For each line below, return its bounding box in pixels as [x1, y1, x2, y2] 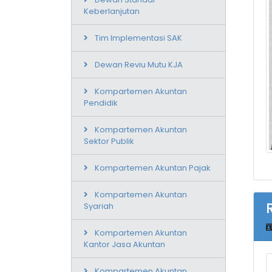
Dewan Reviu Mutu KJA [95, 58, 183, 70]
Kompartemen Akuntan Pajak [95, 161, 211, 174]
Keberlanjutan [84, 5, 140, 17]
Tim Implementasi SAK [95, 32, 182, 44]
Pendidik [84, 97, 118, 109]
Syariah [84, 200, 114, 212]
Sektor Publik [84, 135, 134, 147]
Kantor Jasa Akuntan [84, 238, 165, 250]
